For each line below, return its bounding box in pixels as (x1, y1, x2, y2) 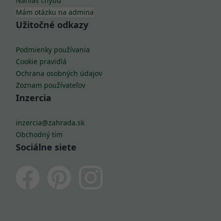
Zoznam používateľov (16, 62, 85, 71)
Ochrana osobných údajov (16, 50, 102, 59)
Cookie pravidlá (16, 38, 67, 47)
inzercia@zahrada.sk (16, 99, 84, 109)
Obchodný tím (16, 111, 63, 120)
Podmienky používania (16, 26, 90, 36)
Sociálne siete (16, 122, 76, 134)
